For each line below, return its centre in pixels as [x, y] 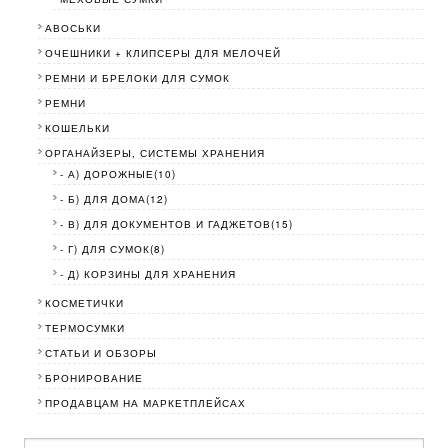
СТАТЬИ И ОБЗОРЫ [101, 353]
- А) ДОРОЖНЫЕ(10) [117, 174]
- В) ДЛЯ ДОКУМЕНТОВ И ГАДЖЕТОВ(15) [176, 224]
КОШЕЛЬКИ [78, 128]
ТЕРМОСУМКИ [85, 328]
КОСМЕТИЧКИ [85, 303]
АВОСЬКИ [73, 28]
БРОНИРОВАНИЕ [94, 378]
